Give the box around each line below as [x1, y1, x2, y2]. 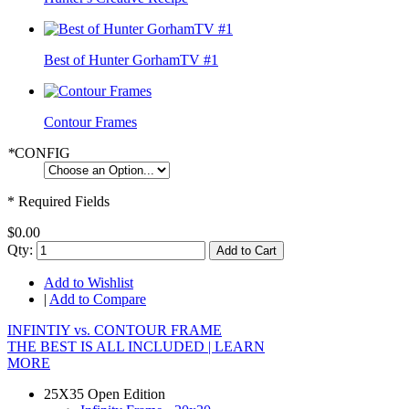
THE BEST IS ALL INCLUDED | [7, 339, 215, 355]
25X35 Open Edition [44, 386, 165, 403]
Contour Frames [44, 114, 137, 131]
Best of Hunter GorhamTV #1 [44, 52, 218, 68]
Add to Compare [49, 291, 146, 308]
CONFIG [15, 145, 70, 162]
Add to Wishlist [44, 275, 133, 291]
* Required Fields [7, 194, 110, 210]
